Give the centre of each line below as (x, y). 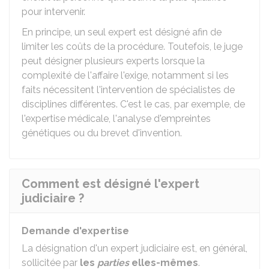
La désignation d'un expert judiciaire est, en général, (134, 248)
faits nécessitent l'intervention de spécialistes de (128, 90)
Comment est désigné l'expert (110, 184)
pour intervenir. (53, 12)
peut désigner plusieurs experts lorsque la (113, 61)
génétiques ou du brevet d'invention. (102, 133)
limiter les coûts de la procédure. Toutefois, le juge (132, 47)
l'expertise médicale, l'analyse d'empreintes (116, 119)
